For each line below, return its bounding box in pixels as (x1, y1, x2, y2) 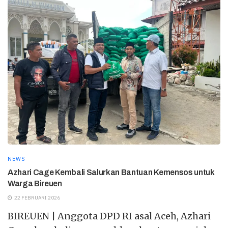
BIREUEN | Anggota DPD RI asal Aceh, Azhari (8, 210, 211, 222)
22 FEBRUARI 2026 (13, 194, 60, 202)
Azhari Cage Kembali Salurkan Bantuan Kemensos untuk (8, 168, 215, 177)
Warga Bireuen (8, 179, 62, 188)
